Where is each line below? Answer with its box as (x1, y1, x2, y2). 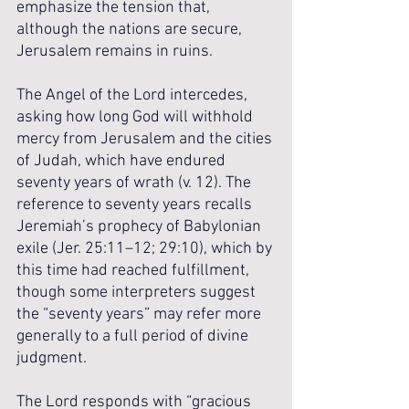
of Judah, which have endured (16, 152, 229, 171)
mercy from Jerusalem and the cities (16, 130, 276, 149)
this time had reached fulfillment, (16, 261, 253, 280)
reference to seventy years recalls (16, 195, 256, 215)
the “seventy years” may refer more (16, 305, 265, 324)
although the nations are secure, (16, 20, 246, 39)
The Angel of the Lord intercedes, (16, 86, 251, 105)
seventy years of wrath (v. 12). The (16, 173, 255, 193)
